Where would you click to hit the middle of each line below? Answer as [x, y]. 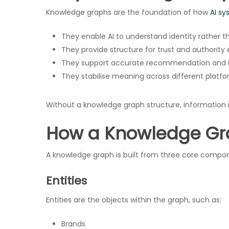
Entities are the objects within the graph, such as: [134, 200]
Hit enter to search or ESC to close [107, 159]
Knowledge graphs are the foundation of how [127, 12]
